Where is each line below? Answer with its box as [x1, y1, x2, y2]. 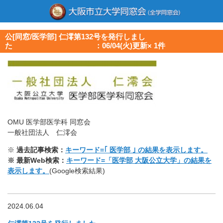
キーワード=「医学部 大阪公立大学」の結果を [66, 156, 212, 164]
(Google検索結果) [49, 167, 105, 175]
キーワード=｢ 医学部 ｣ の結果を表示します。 [65, 146, 208, 154]
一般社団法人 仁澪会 [7, 128, 77, 136]
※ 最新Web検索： [7, 156, 66, 164]
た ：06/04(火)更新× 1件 [5, 41, 165, 50]
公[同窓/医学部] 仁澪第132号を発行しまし [5, 32, 145, 41]
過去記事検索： [16, 146, 65, 154]
